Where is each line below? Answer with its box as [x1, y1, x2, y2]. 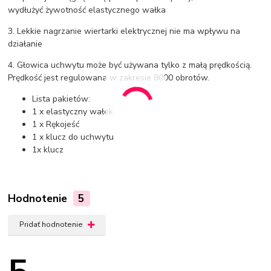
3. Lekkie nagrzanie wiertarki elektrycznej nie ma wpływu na [8, 25, 241, 38]
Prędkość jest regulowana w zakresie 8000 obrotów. [8, 72, 210, 84]
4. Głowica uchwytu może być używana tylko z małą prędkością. [8, 59, 252, 71]
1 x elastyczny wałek [32, 106, 114, 118]
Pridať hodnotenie [19, 220, 83, 230]
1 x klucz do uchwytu [32, 131, 114, 143]
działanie [8, 38, 43, 50]
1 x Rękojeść [32, 119, 80, 131]
